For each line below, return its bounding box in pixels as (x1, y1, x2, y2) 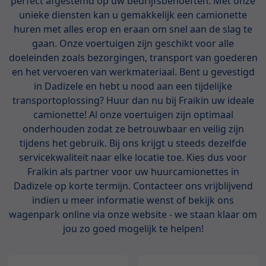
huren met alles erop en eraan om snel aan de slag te (14, 22, 252, 36)
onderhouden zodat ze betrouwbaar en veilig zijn (22, 122, 244, 135)
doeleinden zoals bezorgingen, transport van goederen (8, 50, 258, 64)
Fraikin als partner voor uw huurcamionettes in (27, 164, 239, 178)
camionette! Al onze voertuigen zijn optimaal (33, 107, 233, 121)
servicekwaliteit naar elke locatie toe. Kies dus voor (19, 150, 247, 164)
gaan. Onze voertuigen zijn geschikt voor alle (32, 36, 234, 50)
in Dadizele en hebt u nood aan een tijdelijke (34, 79, 232, 93)
